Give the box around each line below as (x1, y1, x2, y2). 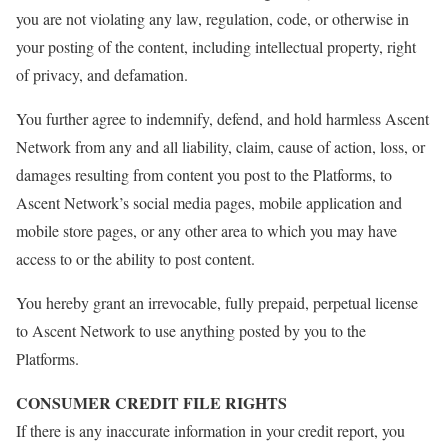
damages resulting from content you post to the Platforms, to (16, 164, 392, 185)
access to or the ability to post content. (16, 248, 255, 269)
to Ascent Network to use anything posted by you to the (16, 320, 366, 341)
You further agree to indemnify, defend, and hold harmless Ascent (16, 108, 429, 129)
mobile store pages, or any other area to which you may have (16, 220, 397, 241)
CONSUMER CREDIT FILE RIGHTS (16, 391, 287, 414)
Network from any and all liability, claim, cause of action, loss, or (16, 136, 425, 157)
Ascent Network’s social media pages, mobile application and (16, 192, 402, 213)
